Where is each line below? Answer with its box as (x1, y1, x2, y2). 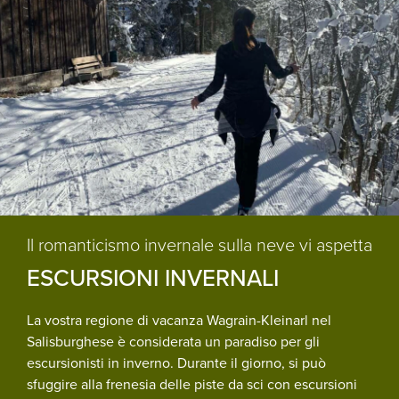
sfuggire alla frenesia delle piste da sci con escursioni (27, 374, 357, 394)
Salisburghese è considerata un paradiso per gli (27, 331, 320, 351)
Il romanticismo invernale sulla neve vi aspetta (27, 232, 372, 256)
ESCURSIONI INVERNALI (27, 261, 279, 294)
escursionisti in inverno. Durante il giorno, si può (27, 353, 326, 372)
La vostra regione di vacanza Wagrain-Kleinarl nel (27, 310, 331, 330)
